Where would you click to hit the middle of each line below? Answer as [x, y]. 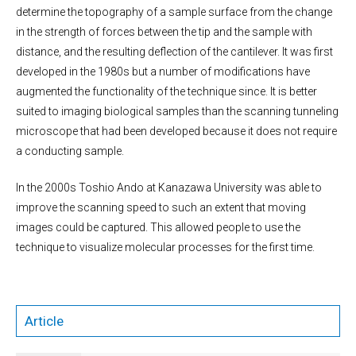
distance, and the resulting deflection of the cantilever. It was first [174, 51]
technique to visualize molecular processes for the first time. [165, 247]
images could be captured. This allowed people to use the [158, 227]
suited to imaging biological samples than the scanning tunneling [177, 111]
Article [44, 321]
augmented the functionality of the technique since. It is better [166, 91]
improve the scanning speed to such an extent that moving [161, 207]
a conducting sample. [70, 151]
